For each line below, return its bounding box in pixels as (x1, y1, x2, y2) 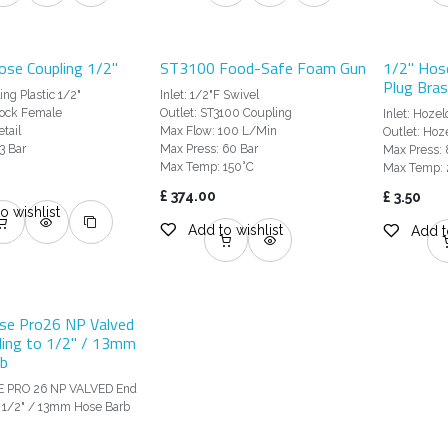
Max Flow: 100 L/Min (159, 124, 277, 139)
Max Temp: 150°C (159, 160, 254, 175)
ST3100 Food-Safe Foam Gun (159, 56, 366, 81)
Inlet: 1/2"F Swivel (159, 88, 259, 103)
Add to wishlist (187, 222, 283, 239)
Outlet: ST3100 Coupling (159, 106, 292, 121)
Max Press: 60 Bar (159, 142, 258, 157)
